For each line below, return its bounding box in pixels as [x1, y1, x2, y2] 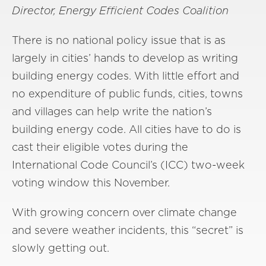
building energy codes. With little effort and [12, 69, 239, 82]
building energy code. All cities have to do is [12, 123, 241, 135]
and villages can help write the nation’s [12, 105, 212, 118]
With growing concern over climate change [12, 206, 237, 218]
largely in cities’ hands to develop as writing [12, 52, 238, 64]
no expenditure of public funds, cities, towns [12, 87, 243, 100]
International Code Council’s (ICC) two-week [12, 159, 245, 171]
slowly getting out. [12, 242, 109, 254]
